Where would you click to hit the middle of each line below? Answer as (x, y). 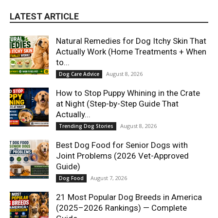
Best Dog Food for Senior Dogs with (122, 145)
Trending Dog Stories (86, 126)
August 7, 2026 (109, 178)
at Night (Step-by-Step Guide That (117, 104)
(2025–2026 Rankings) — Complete (121, 208)
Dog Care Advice (79, 74)
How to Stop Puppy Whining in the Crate (128, 93)
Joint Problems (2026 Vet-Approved (122, 156)
